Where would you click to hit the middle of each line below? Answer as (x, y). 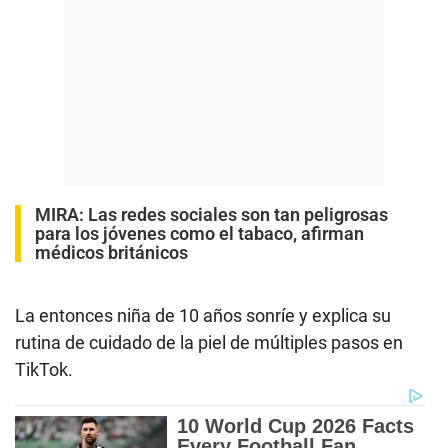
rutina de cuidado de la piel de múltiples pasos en (209, 342)
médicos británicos (111, 252)
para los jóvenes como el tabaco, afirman (199, 233)
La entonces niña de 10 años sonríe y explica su (203, 315)
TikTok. (44, 369)
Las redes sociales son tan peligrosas (238, 214)
